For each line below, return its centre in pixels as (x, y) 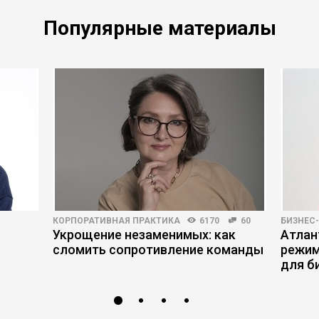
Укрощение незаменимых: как (144, 235)
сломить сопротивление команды (158, 250)
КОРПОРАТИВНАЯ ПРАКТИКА (116, 221)
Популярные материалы (159, 28)
